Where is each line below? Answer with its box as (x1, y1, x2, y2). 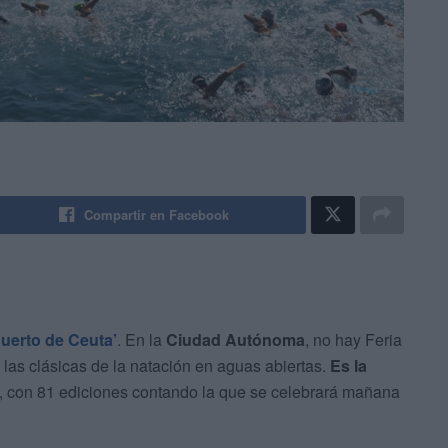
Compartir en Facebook (84, 205, 230, 225)
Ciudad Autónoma (166, 328, 305, 352)
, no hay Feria (305, 328, 402, 352)
